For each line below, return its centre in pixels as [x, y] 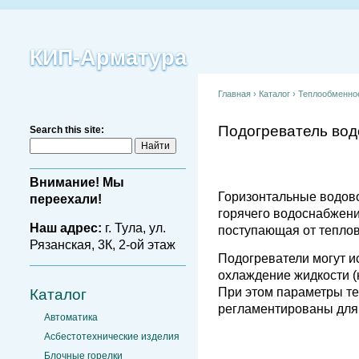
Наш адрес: [66, 228]
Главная [234, 94]
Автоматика [71, 317]
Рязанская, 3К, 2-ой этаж [103, 244]
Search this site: [67, 130]
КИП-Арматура [108, 58]
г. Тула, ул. [134, 228]
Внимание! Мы [77, 183]
